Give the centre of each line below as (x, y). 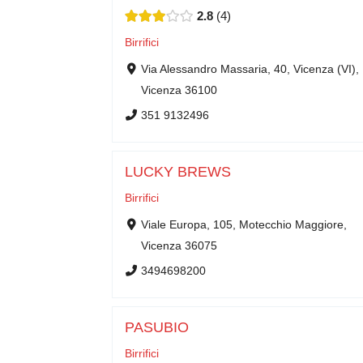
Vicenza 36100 (179, 90)
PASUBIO (157, 327)
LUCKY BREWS (178, 172)
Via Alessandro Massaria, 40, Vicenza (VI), (250, 69)
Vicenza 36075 (179, 246)
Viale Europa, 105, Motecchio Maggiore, (243, 224)
